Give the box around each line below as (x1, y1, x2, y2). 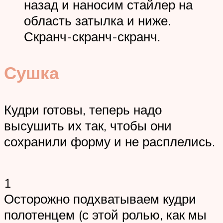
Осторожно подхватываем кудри (4, 190, 196, 207)
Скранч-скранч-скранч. (24, 28, 160, 45)
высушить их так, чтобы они (4, 117, 172, 133)
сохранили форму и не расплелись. (4, 133, 215, 149)
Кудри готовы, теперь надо (4, 101, 162, 117)
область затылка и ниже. (24, 12, 171, 29)
